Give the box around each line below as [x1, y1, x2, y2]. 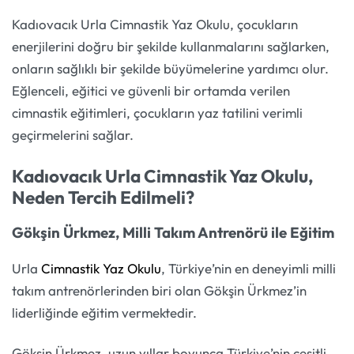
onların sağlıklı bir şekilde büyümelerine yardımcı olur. [12, 60, 329, 77]
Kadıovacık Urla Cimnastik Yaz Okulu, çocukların [12, 16, 298, 33]
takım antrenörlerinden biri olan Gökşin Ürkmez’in [12, 281, 307, 299]
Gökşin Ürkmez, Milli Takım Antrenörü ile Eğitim [12, 223, 334, 243]
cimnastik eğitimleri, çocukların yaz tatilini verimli [12, 104, 303, 122]
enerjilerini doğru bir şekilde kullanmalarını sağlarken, [12, 38, 330, 55]
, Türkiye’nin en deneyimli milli [161, 259, 336, 277]
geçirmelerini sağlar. [12, 126, 134, 144]
